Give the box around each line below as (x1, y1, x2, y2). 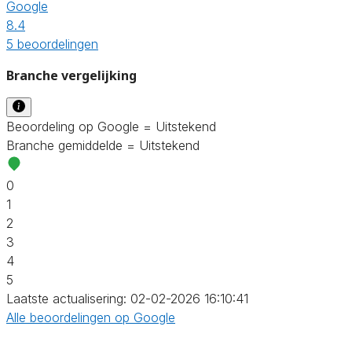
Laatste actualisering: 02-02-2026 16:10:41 (6, 290, 248, 306)
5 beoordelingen (6, 35, 98, 52)
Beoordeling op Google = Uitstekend (6, 118, 216, 134)
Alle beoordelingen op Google (6, 309, 175, 325)
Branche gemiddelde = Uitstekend (6, 137, 200, 153)
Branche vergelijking (6, 66, 137, 84)
